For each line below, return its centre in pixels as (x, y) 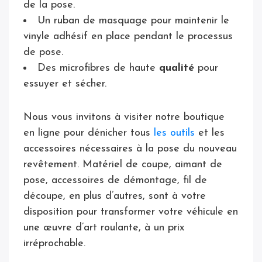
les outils (174, 133)
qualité (177, 68)
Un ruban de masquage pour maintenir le (133, 20)
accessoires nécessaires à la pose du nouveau (130, 149)
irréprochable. (56, 243)
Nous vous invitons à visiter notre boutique (124, 117)
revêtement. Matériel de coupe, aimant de (123, 164)
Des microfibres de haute (98, 68)
